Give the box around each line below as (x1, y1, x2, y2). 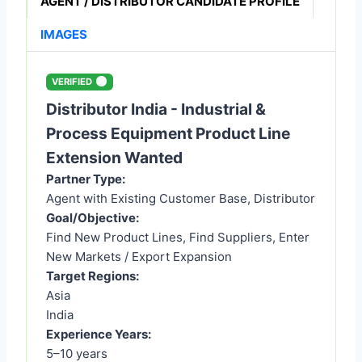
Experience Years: (46, 326, 151, 342)
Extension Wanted (46, 147, 183, 167)
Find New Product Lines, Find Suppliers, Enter (46, 229, 309, 245)
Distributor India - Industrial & (46, 99, 266, 119)
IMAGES (40, 26, 87, 42)
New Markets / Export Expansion (46, 248, 232, 264)
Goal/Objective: (46, 209, 139, 225)
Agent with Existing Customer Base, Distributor (46, 190, 315, 206)
